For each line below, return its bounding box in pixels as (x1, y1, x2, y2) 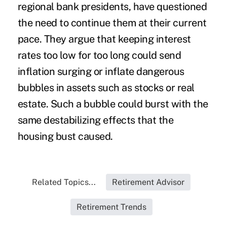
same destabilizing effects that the (17, 113, 174, 126)
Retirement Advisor (112, 177, 185, 187)
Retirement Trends (76, 202, 146, 212)
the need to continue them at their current (17, 16, 207, 29)
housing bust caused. (17, 130, 113, 142)
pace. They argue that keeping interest (17, 32, 191, 45)
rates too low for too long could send (17, 49, 181, 61)
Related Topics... (32, 177, 96, 187)
